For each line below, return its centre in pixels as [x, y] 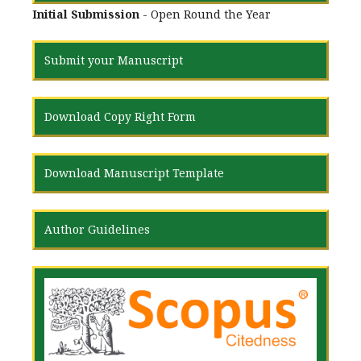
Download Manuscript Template [134, 173]
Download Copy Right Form [120, 117]
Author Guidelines [97, 230]
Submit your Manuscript [114, 60]
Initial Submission [86, 15]
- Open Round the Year [205, 15]
